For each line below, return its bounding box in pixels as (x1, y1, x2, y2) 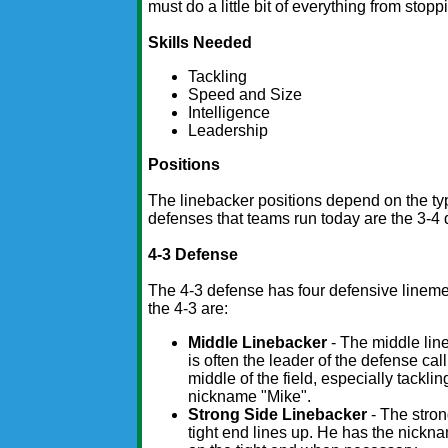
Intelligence (188, 104, 271, 122)
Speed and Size (188, 86, 303, 104)
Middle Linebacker (188, 334, 328, 352)
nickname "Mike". (188, 388, 312, 406)
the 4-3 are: (148, 300, 229, 318)
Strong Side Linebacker (188, 406, 368, 424)
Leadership (188, 122, 269, 140)
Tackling (188, 68, 248, 86)
